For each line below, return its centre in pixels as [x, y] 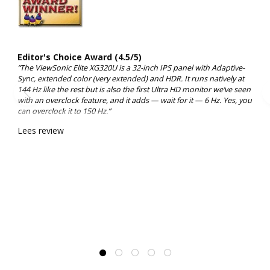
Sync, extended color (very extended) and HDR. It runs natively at [131, 79]
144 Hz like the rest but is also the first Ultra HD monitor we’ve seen [134, 90]
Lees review [41, 131]
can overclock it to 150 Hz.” [64, 111]
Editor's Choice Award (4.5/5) [80, 57]
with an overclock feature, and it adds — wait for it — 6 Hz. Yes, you [135, 101]
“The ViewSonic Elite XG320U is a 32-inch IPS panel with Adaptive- [131, 68]
